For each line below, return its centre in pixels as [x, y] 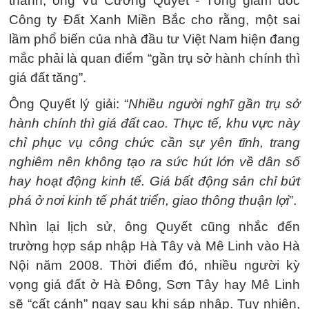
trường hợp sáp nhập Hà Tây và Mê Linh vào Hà [154, 246]
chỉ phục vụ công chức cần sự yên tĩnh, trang [154, 142]
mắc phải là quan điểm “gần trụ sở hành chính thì [154, 58]
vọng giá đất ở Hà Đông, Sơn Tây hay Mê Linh [154, 285]
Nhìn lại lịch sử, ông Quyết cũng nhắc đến [154, 227]
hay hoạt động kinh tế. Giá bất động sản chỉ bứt [154, 181]
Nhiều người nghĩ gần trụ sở [214, 104]
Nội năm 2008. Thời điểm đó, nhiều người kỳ [154, 265]
